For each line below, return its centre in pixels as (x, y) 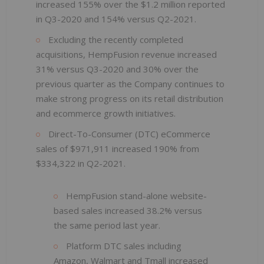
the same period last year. (107, 225)
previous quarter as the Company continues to (130, 83)
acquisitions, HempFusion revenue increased (126, 54)
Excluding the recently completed (115, 39)
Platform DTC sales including (123, 245)
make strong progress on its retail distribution (130, 98)
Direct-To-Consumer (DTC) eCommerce (128, 133)
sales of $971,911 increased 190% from (118, 148)
